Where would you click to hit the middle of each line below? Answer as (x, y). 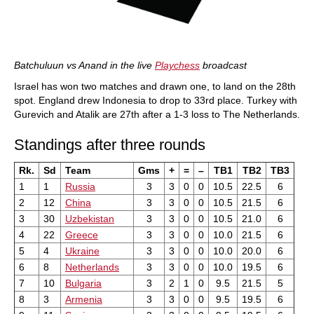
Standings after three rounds (110, 144)
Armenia (83, 299)
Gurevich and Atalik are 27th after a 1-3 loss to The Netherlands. (157, 114)
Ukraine (82, 251)
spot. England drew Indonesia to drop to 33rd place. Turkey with (156, 100)
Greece (81, 234)
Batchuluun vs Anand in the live (84, 65)
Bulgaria (83, 283)
